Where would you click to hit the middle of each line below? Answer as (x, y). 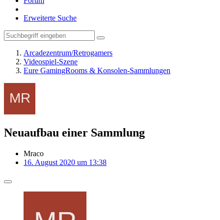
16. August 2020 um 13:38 (65, 162)
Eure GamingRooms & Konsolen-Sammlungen (97, 70)
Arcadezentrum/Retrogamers (68, 53)
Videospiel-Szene (51, 62)
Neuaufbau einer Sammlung (74, 132)
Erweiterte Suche (50, 18)
